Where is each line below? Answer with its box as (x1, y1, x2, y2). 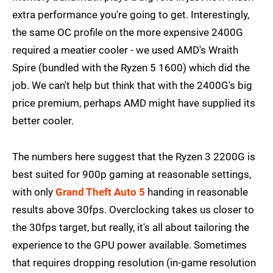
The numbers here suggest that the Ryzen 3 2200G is (12, 151, 255, 163)
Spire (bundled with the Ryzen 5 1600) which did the (12, 62, 250, 74)
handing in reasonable (145, 186, 248, 199)
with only (12, 186, 55, 199)
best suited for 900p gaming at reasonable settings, (12, 168, 251, 181)
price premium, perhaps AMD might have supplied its (12, 97, 255, 110)
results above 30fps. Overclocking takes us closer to (12, 204, 254, 216)
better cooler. (12, 115, 74, 127)
